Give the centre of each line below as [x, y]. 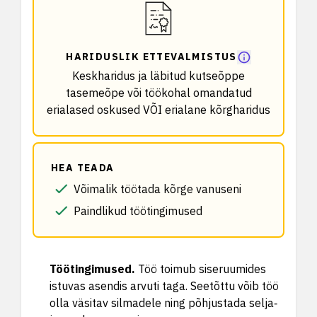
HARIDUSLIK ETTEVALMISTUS [151, 57]
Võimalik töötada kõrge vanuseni [157, 189]
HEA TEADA [83, 168]
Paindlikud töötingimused [138, 211]
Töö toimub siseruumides [202, 269]
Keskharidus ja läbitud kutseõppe [158, 76]
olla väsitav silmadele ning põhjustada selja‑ [163, 303]
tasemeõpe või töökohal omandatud [158, 93]
